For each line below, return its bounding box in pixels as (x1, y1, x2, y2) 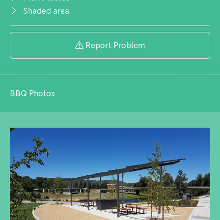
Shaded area (18, 5, 69, 16)
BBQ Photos (10, 88, 55, 98)
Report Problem (83, 40, 145, 50)
